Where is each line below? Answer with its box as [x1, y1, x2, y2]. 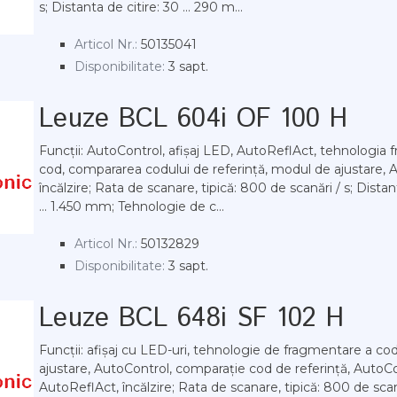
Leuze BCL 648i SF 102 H [39, 300, 344, 338]
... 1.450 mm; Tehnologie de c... [39, 198, 224, 214]
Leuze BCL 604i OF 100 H [39, 100, 347, 138]
